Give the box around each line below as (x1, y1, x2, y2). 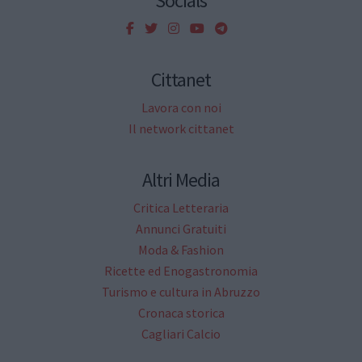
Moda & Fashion (138, 242, 224, 259)
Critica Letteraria (133, 200, 229, 217)
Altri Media (142, 167, 220, 193)
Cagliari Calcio (141, 326, 221, 343)
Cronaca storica (137, 305, 225, 322)
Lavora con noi (141, 99, 221, 116)
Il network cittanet (128, 120, 234, 137)
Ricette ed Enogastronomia (104, 263, 258, 280)
